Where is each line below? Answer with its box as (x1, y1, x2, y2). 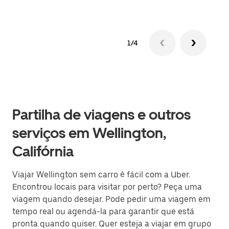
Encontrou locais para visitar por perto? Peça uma (12, 182, 202, 192)
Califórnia (12, 143, 74, 160)
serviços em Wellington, (12, 124, 166, 142)
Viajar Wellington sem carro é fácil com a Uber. (12, 170, 190, 179)
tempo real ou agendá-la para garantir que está (12, 207, 194, 216)
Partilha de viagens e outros (12, 106, 191, 123)
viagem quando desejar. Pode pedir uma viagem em (12, 194, 211, 204)
